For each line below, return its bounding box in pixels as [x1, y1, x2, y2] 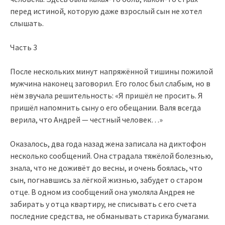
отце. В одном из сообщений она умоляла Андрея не [10, 186, 195, 197]
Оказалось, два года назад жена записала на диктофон [10, 138, 206, 149]
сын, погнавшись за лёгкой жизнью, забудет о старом [10, 174, 202, 185]
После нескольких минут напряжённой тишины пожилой [10, 66, 213, 76]
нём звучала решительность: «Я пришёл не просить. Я [10, 90, 203, 100]
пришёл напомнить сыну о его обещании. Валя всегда [10, 102, 201, 113]
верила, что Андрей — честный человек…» [10, 114, 163, 125]
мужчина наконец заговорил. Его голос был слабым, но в [10, 78, 210, 88]
